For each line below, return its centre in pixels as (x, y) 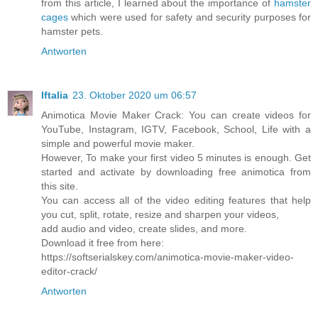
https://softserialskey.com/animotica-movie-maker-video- (168, 257)
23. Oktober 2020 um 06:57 (135, 95)
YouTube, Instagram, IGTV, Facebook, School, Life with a (176, 130)
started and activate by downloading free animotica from (176, 172)
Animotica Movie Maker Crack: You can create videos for (176, 115)
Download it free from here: (103, 243)
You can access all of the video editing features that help (176, 201)
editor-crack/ (69, 272)
